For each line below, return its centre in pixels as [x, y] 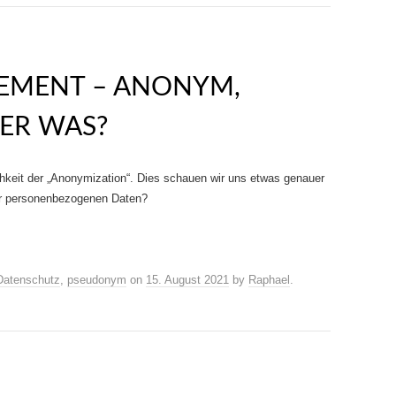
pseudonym [97, 280]
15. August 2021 [187, 280]
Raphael [269, 280]
